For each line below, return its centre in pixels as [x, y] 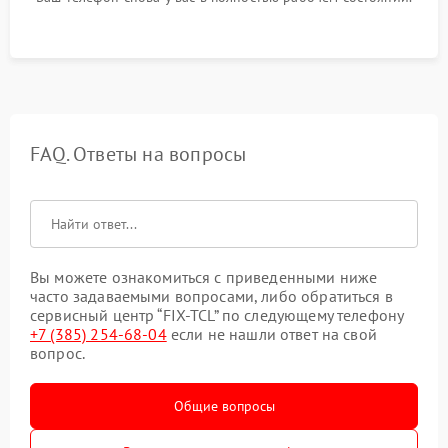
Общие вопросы [224, 406]
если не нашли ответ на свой [271, 334]
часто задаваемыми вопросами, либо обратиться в [211, 296]
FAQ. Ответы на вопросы [138, 154]
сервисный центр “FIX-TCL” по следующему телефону [217, 315]
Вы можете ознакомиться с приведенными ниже [204, 277]
